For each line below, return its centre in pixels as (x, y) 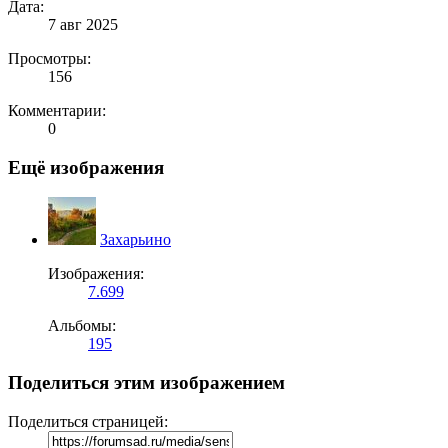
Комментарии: (57, 110)
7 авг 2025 (83, 24)
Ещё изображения (86, 167)
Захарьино (135, 240)
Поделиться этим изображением (146, 383)
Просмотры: (49, 58)
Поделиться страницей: (88, 421)
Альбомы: (82, 326)
